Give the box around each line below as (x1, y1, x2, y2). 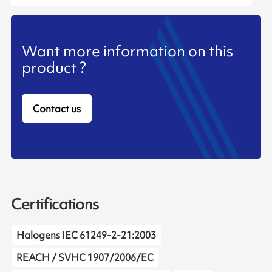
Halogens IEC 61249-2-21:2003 (16, 228, 156, 242)
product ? (21, 57, 86, 78)
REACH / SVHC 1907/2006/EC (16, 250, 154, 264)
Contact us (32, 102, 81, 116)
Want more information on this (21, 41, 233, 61)
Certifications (10, 194, 99, 214)
